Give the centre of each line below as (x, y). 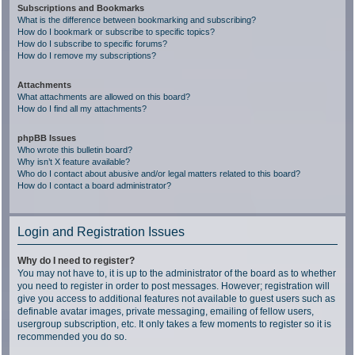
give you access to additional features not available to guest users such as (176, 299)
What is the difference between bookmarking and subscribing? (137, 20)
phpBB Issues (47, 138)
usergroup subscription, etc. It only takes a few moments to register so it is (174, 324)
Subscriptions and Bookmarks (81, 8)
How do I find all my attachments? (82, 109)
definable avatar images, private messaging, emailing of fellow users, (166, 311)
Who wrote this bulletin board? (75, 150)
